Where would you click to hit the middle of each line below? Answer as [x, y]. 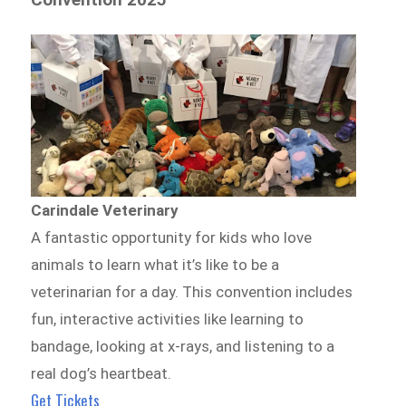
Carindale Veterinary [105, 210]
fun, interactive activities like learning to [168, 319]
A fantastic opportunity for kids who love [172, 237]
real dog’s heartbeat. [101, 373]
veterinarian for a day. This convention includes [192, 291]
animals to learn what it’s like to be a [155, 264]
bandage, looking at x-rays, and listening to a [183, 346]
